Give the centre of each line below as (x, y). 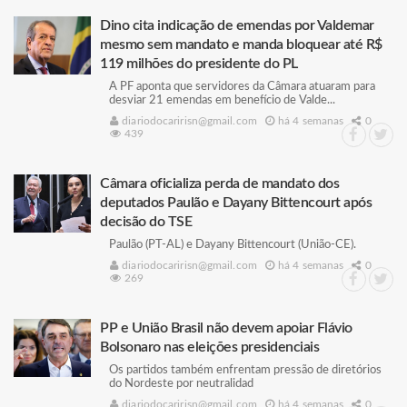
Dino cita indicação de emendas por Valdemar (237, 25)
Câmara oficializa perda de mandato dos (219, 184)
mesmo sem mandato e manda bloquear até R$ (241, 45)
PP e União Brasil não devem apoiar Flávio (226, 328)
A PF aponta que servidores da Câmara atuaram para (242, 87)
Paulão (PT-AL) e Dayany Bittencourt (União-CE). (233, 245)
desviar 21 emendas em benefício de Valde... (222, 100)
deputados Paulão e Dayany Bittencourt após (236, 203)
